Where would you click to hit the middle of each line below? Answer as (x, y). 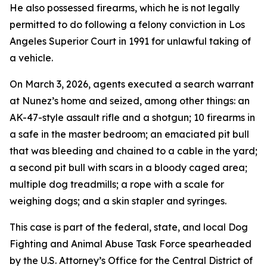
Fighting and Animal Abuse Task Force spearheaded (131, 244)
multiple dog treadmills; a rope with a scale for (117, 184)
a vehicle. (31, 58)
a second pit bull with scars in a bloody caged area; (128, 167)
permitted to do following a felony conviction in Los (127, 24)
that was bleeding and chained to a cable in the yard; (133, 151)
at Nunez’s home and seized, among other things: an (130, 101)
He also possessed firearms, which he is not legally (125, 8)
